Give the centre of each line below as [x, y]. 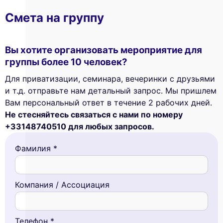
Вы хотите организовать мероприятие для [104, 50]
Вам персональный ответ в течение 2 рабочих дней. [109, 103]
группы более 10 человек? [66, 62]
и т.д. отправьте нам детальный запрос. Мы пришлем [111, 91]
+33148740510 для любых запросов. [80, 127]
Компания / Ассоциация [62, 185]
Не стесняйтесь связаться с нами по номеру [94, 115]
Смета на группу [55, 18]
